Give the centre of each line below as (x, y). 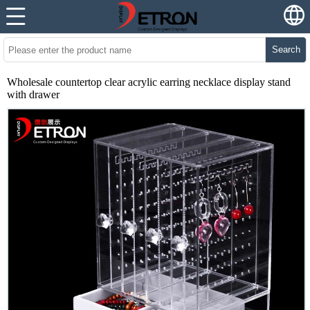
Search (286, 49)
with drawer (33, 94)
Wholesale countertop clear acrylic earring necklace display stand (149, 82)
